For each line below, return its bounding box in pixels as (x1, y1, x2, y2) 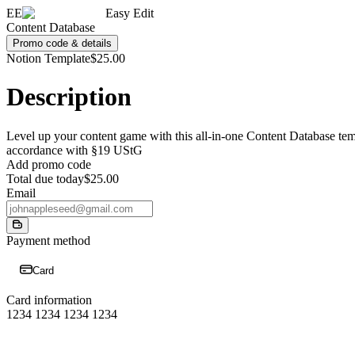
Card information (6, 292, 92, 307)
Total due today (6, 171, 84, 185)
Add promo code (6, 157, 91, 171)
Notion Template (6, 52, 90, 65)
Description (6, 82, 132, 112)
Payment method (6, 233, 90, 247)
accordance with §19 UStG (6, 143, 143, 157)
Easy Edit (105, 6, 154, 20)
